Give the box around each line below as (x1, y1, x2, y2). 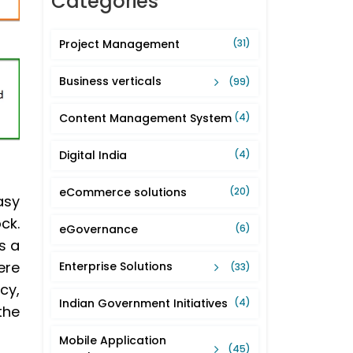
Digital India (59, 147, 127, 164)
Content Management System (59, 110, 232, 127)
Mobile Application (59, 333, 166, 349)
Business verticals (59, 73, 162, 90)
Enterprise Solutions (59, 258, 173, 275)
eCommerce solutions (59, 184, 187, 201)
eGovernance (59, 221, 138, 238)
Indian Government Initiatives (59, 295, 228, 312)
